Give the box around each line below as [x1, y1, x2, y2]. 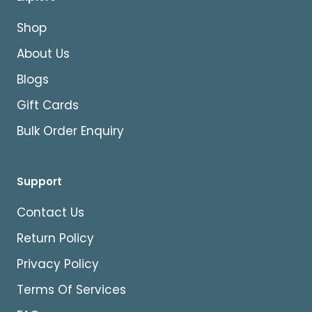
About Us [17, 45, 70, 62]
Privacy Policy [17, 255, 99, 272]
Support [17, 173, 62, 189]
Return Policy [17, 229, 94, 247]
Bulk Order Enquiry [17, 122, 124, 139]
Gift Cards [17, 96, 79, 114]
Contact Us [17, 203, 84, 221]
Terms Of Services [17, 281, 126, 298]
